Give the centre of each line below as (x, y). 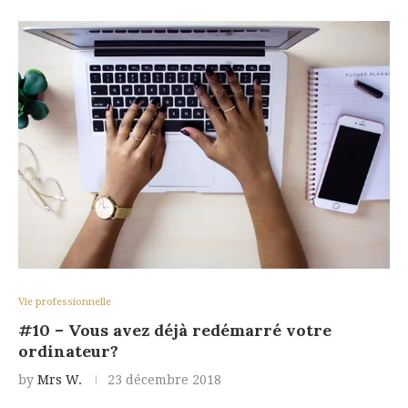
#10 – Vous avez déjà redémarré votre (175, 330)
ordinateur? (68, 351)
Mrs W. (60, 379)
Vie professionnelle (65, 301)
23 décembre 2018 (164, 379)
